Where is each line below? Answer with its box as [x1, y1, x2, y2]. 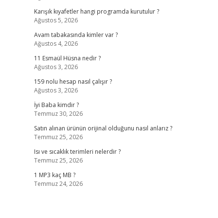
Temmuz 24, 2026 [34, 180, 83, 188]
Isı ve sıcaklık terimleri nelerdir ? [34, 147, 121, 156]
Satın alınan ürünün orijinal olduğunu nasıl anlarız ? [34, 124, 172, 132]
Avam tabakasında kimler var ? [34, 31, 118, 39]
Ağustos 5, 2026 [34, 16, 78, 24]
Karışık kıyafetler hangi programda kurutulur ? [34, 7, 159, 16]
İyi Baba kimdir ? [34, 101, 79, 109]
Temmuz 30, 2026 [34, 109, 83, 118]
